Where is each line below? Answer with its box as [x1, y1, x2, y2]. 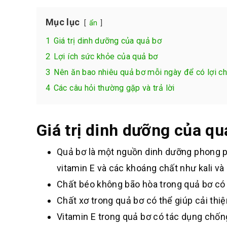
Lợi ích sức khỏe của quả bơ [53, 52, 158, 61]
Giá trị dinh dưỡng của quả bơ [53, 36, 162, 46]
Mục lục [46, 17, 80, 27]
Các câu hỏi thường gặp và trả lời [53, 83, 175, 93]
